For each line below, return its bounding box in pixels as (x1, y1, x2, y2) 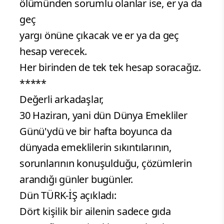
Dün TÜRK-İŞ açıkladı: (19, 188, 116, 202)
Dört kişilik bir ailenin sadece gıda (19, 204, 171, 218)
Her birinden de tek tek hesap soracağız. (19, 60, 201, 74)
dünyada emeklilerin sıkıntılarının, (19, 140, 171, 154)
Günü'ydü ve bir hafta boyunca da (19, 124, 172, 138)
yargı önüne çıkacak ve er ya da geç (19, 28, 179, 42)
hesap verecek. (19, 44, 87, 58)
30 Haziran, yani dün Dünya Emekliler (19, 108, 187, 122)
